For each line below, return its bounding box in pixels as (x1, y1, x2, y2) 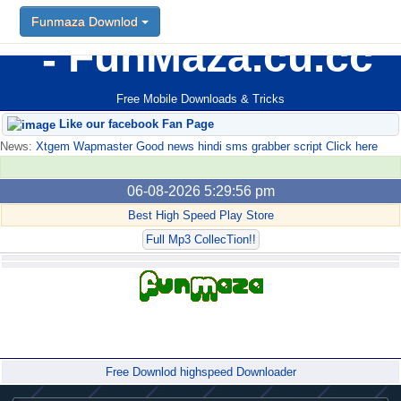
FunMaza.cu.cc (56, 33, 373, 81)
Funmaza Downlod (31, 14, 141, 29)
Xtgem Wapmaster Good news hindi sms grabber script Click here (32, 140, 378, 154)
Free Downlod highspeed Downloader (105, 365, 296, 380)
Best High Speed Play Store (127, 209, 274, 223)
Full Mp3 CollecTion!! (145, 233, 256, 247)
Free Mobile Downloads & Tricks (116, 92, 285, 107)
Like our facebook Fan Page (55, 117, 214, 132)
